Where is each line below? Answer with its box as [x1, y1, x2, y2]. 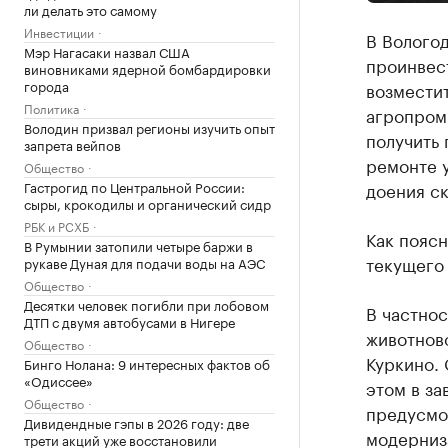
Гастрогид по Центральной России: [24, 176, 245, 196]
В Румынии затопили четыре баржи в [24, 235, 253, 255]
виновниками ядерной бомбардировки [24, 58, 271, 78]
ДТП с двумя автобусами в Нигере [24, 311, 235, 331]
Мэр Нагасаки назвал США [24, 41, 190, 61]
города [24, 75, 69, 95]
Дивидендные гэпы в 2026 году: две [24, 412, 249, 432]
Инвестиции [24, 22, 94, 41]
